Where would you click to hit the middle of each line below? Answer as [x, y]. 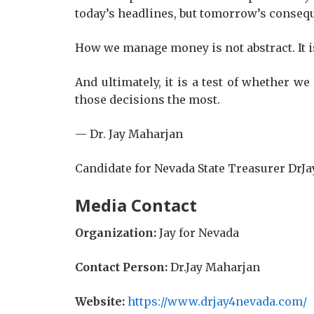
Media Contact [136, 205]
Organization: [116, 233]
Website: [100, 301]
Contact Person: [121, 267]
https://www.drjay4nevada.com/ [217, 301]
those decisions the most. [148, 100]
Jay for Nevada [198, 233]
